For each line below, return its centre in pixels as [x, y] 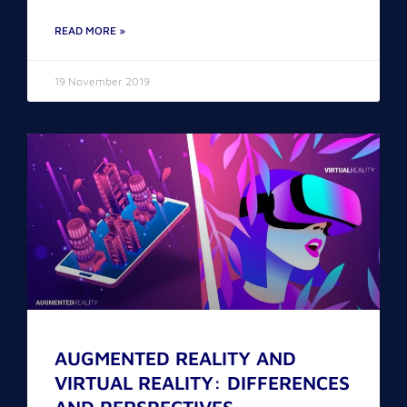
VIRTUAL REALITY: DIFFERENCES [202, 383]
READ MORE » [90, 31]
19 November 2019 [102, 82]
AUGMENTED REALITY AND [175, 358]
